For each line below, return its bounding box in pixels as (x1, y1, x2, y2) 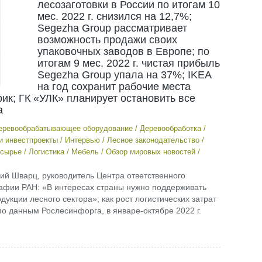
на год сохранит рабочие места (37, 81, 191, 92)
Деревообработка (139, 124, 201, 133)
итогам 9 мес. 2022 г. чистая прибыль (37, 57, 220, 69)
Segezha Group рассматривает (37, 22, 187, 34)
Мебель (71, 147, 99, 156)
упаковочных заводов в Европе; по (37, 46, 209, 57)
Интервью (64, 136, 100, 144)
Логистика (28, 147, 64, 156)
